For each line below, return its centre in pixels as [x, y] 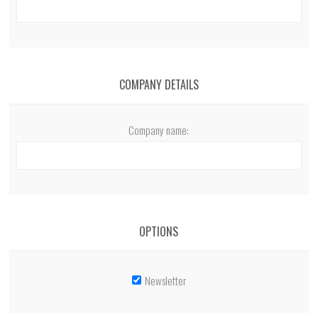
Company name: [159, 130]
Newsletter [165, 280]
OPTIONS [159, 231]
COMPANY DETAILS [159, 84]
